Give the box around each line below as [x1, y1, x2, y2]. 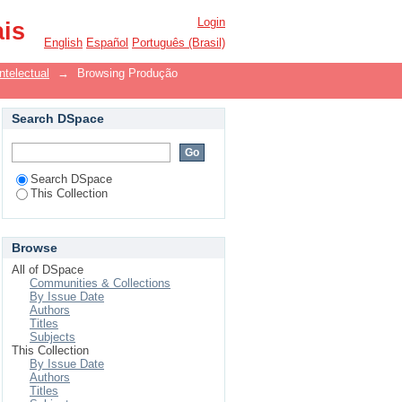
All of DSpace [12, 263, 83, 276]
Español [86, 36, 128, 49]
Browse [12, 240, 57, 255]
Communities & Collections [30, 276, 170, 290]
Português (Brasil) [132, 36, 225, 49]
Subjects [30, 330, 75, 344]
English [44, 36, 83, 49]
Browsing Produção [77, 66, 178, 80]
